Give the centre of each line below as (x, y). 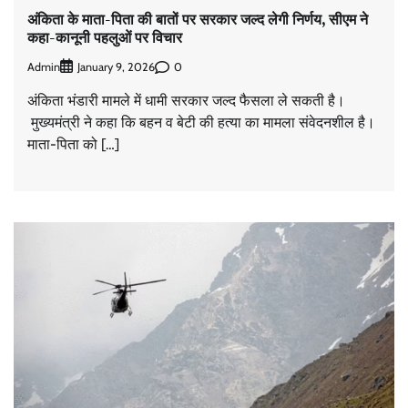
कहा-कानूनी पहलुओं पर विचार (105, 37)
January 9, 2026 (116, 67)
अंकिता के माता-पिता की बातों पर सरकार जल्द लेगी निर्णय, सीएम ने (198, 19)
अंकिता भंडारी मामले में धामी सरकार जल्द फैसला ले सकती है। (186, 101)
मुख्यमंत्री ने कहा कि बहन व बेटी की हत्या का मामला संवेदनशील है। (201, 123)
